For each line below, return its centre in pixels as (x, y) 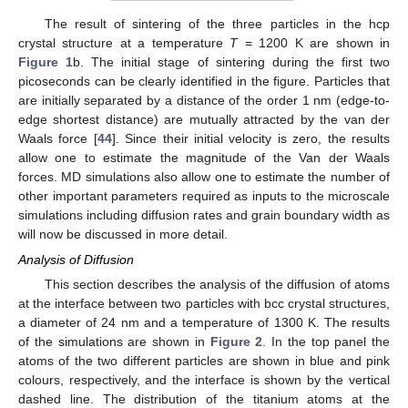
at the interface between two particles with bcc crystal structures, (204, 304)
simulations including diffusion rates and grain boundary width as (204, 214)
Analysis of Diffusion (76, 259)
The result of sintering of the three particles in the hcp (217, 23)
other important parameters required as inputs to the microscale (204, 195)
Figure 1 (46, 61)
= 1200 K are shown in (314, 42)
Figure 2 (236, 342)
